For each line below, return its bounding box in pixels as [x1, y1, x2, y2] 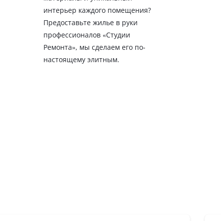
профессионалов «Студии [43, 30, 131, 40]
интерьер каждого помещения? [43, 5, 151, 15]
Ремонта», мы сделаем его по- [43, 42, 146, 52]
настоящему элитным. [43, 55, 120, 65]
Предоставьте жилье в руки [43, 18, 138, 28]
